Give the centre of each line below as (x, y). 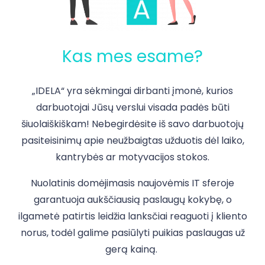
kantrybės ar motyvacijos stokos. (132, 157)
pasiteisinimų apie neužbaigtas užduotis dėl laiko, (132, 141)
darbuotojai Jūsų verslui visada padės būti (132, 108)
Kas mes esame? (132, 57)
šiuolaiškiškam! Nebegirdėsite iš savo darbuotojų (132, 124)
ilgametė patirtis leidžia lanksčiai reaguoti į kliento (132, 216)
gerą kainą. (132, 250)
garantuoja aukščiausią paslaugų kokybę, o (132, 200)
